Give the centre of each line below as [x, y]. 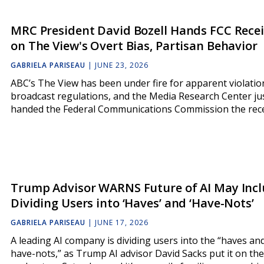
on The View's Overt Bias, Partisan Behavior [134, 46]
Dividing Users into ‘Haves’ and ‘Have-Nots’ [132, 203]
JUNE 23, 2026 [122, 65]
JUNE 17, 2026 [122, 223]
